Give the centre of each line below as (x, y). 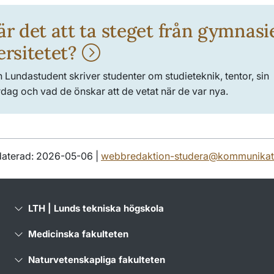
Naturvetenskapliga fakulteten (96, 259)
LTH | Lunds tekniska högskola (96, 208)
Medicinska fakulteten (78, 234)
